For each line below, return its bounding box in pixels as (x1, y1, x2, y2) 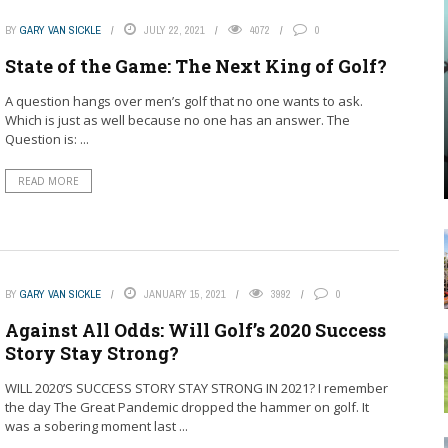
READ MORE (17, 173, 79, 188)
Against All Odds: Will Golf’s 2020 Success (4, 318, 386, 343)
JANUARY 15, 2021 (143, 287, 226, 302)
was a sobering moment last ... (4, 417, 188, 436)
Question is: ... (4, 129, 89, 148)
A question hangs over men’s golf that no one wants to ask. (4, 91, 363, 110)
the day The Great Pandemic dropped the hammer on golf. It (4, 398, 369, 417)
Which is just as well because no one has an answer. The (4, 110, 350, 129)
